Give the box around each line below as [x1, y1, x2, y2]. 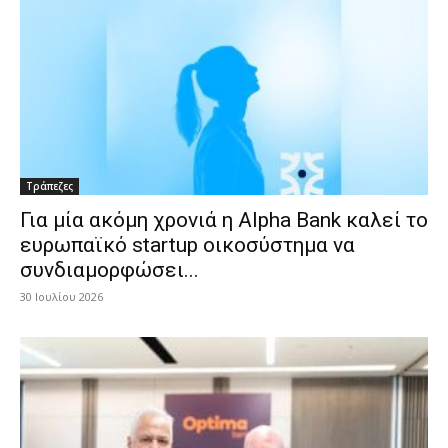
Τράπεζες [26, 178, 73, 193]
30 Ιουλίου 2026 [20, 288, 103, 304]
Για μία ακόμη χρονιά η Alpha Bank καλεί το [20, 207, 428, 232]
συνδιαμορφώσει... [20, 257, 199, 282]
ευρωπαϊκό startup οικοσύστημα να [20, 232, 355, 257]
